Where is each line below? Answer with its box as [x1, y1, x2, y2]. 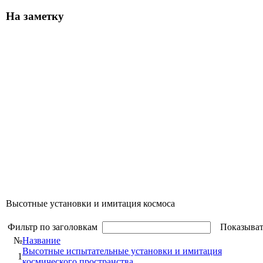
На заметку [6, 10, 64, 23]
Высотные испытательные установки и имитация [22, 245, 222, 256]
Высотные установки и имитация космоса [6, 198, 175, 208]
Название [22, 235, 60, 245]
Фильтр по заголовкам [8, 221, 102, 232]
